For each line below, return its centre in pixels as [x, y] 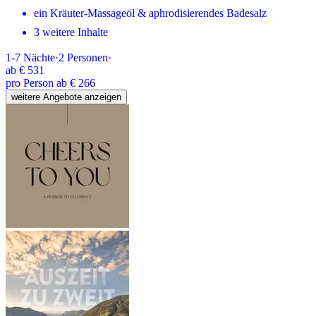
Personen [87, 57]
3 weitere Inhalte [71, 32]
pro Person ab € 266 [50, 83]
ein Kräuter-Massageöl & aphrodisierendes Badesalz [150, 13]
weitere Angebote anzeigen [66, 97]
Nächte [39, 57]
